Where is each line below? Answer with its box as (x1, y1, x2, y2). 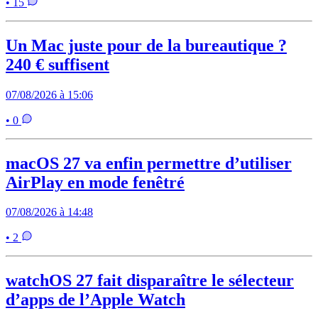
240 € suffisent (6, 55, 109, 74)
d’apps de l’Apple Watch (6, 290, 185, 309)
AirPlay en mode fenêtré (6, 172, 185, 192)
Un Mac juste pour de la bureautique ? (6, 35, 287, 55)
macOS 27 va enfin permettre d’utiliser (6, 153, 292, 172)
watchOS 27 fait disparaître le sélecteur (6, 271, 294, 290)
